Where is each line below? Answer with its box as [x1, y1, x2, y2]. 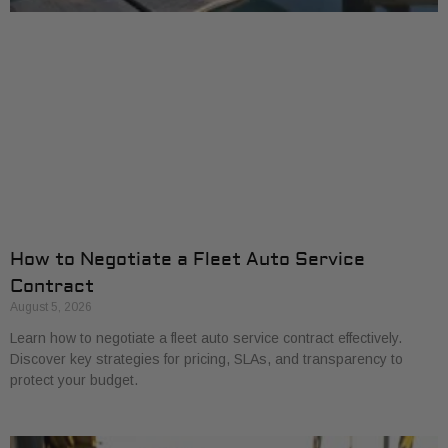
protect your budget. [10, 371, 138, 388]
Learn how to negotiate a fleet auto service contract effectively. [10, 329, 402, 346]
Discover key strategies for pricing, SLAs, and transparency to [10, 350, 403, 367]
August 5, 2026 [10, 299, 92, 314]
